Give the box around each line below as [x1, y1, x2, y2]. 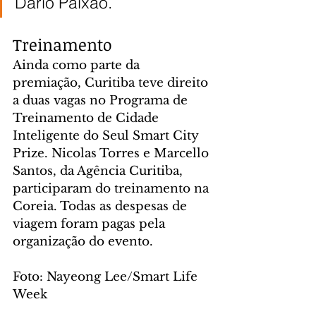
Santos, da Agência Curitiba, [13, 163, 186, 178]
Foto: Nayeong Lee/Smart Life [13, 269, 201, 284]
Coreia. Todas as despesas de [13, 198, 190, 214]
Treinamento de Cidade [13, 110, 162, 126]
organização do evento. [13, 233, 153, 249]
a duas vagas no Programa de [13, 92, 191, 108]
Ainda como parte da [13, 57, 143, 73]
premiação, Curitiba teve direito [13, 75, 212, 90]
